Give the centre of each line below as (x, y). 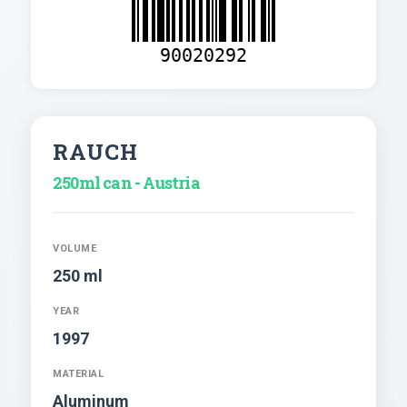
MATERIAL (78, 374)
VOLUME (74, 249)
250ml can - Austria (126, 183)
